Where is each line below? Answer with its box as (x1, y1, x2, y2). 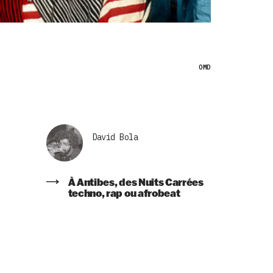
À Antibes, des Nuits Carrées (68, 175, 204, 188)
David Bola (92, 131, 138, 143)
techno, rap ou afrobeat (68, 186, 180, 199)
